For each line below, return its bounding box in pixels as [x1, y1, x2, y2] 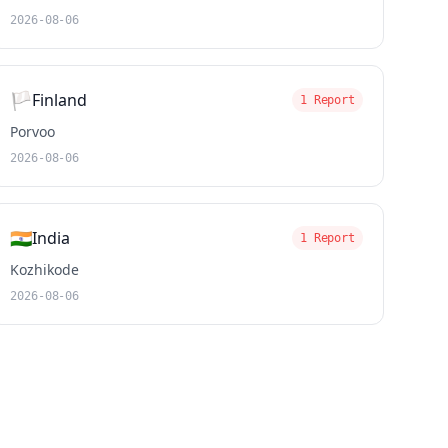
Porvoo [10, 122, 56, 141]
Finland [32, 89, 88, 111]
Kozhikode [10, 260, 80, 279]
